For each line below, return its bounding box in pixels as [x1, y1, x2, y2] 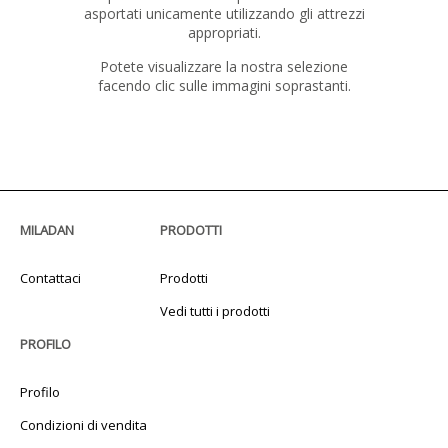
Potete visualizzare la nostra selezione [100, 57, 348, 77]
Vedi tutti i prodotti [160, 302, 270, 321]
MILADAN [20, 221, 74, 240]
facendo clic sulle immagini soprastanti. [97, 76, 351, 96]
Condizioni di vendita [20, 416, 147, 435]
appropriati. [187, 23, 261, 43]
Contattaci [20, 269, 81, 288]
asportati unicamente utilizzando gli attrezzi [83, 4, 365, 24]
